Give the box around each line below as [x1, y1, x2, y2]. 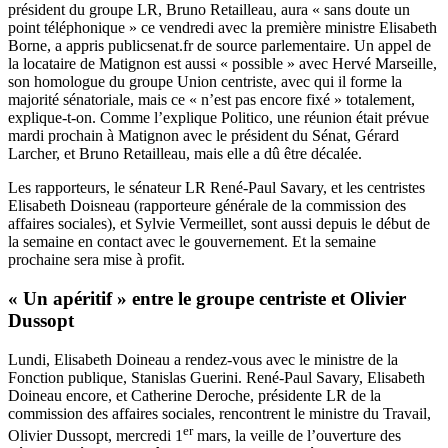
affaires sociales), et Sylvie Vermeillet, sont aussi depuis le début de [8, 215, 430, 233]
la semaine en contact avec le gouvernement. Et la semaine [8, 233, 376, 251]
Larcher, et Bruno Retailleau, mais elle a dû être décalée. [8, 145, 362, 163]
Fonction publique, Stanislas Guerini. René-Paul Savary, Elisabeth [8, 368, 425, 386]
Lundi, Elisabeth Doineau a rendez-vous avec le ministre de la [8, 350, 398, 368]
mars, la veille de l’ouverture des [193, 427, 401, 445]
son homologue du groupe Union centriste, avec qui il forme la [8, 73, 402, 91]
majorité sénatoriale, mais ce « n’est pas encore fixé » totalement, [8, 91, 415, 109]
